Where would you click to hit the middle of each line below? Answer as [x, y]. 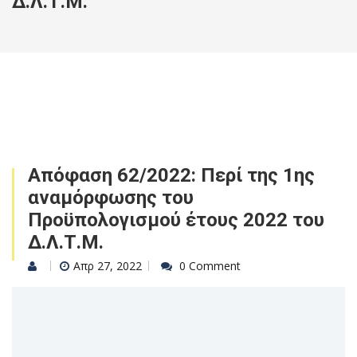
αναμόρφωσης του [111, 198]
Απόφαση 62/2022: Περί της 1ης [171, 175]
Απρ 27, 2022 [108, 266]
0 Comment [210, 266]
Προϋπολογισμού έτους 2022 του [176, 220]
